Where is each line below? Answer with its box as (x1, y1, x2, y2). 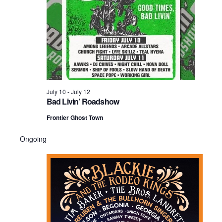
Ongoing (19, 134, 47, 144)
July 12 (70, 87, 90, 96)
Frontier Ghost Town (46, 113, 103, 122)
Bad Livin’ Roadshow (46, 96, 119, 107)
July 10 (46, 87, 66, 96)
